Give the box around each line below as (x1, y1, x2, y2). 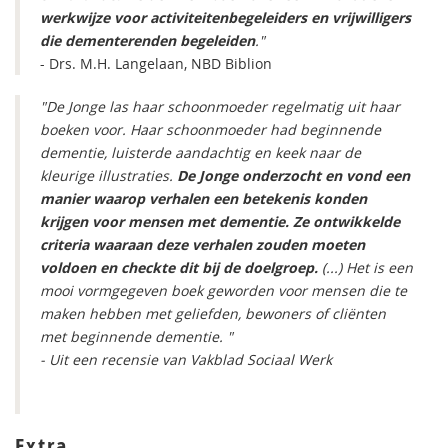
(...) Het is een (318, 258, 413, 277)
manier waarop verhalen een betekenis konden (40, 189, 367, 208)
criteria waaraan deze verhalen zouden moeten (40, 235, 365, 254)
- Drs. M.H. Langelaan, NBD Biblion (40, 54, 272, 73)
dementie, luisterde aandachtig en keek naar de (40, 143, 361, 162)
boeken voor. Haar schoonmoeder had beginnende (40, 120, 381, 139)
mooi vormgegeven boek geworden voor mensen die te (40, 281, 407, 300)
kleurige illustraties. (40, 166, 173, 185)
